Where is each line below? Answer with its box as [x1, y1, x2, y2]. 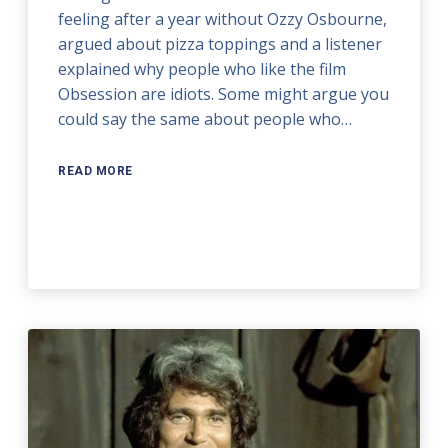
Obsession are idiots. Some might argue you [58, 82, 390, 105]
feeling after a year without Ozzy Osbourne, [58, 7, 388, 30]
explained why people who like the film [58, 57, 347, 80]
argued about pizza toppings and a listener [58, 32, 383, 55]
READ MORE [58, 163, 133, 178]
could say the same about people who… [58, 107, 353, 130]
